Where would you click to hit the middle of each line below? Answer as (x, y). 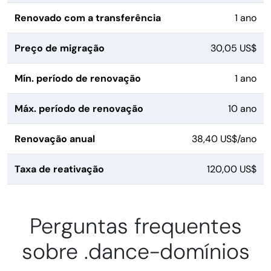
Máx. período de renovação (79, 109)
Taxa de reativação (59, 169)
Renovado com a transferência (88, 18)
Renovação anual (55, 139)
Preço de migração (60, 48)
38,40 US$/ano (224, 139)
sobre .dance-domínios (135, 252)
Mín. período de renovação (78, 79)
